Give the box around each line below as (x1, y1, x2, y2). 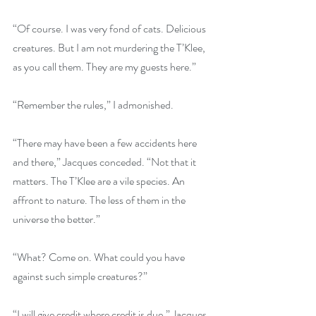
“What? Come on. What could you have (13, 249, 187, 265)
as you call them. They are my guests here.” (13, 59, 198, 75)
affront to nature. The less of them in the (13, 192, 188, 208)
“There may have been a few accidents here (13, 135, 199, 151)
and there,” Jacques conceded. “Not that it (13, 154, 198, 170)
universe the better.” (13, 211, 100, 227)
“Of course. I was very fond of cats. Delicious (13, 20, 208, 37)
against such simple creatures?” (13, 268, 147, 284)
